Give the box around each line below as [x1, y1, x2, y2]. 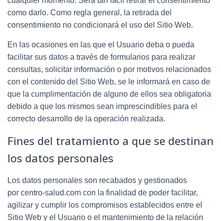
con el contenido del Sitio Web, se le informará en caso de [7, 77, 210, 86]
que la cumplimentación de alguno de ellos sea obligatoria [7, 89, 211, 98]
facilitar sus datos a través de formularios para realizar [7, 52, 195, 61]
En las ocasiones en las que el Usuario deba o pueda [7, 40, 194, 49]
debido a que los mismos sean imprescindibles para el [7, 102, 197, 110]
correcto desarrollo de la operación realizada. [7, 114, 165, 123]
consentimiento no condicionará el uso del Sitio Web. [7, 20, 193, 29]
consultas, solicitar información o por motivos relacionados [7, 65, 211, 74]
